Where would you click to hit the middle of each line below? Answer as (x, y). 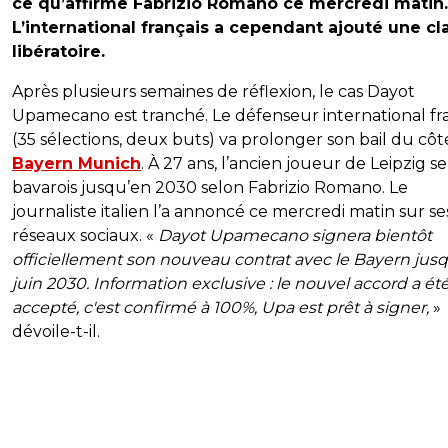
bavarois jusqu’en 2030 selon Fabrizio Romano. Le (210, 188)
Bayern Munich (76, 164)
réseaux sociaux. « (85, 236)
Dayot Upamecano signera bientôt (295, 236)
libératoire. (58, 52)
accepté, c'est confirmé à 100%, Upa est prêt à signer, (220, 308)
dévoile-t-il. (56, 332)
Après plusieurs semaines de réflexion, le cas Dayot (213, 92)
